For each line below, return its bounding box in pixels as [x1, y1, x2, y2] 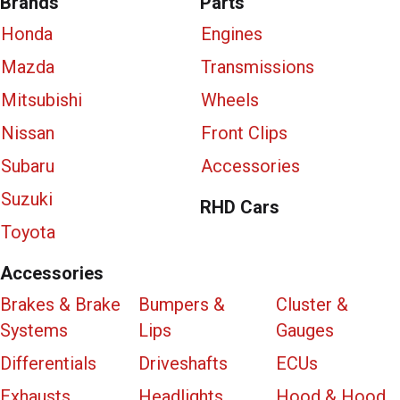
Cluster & [276, 293, 349, 315]
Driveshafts [137, 352, 228, 374]
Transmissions [201, 55, 314, 78]
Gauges [276, 319, 335, 341]
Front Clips [201, 121, 287, 144]
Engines [201, 22, 262, 45]
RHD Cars [200, 196, 279, 218]
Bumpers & [137, 293, 225, 315]
